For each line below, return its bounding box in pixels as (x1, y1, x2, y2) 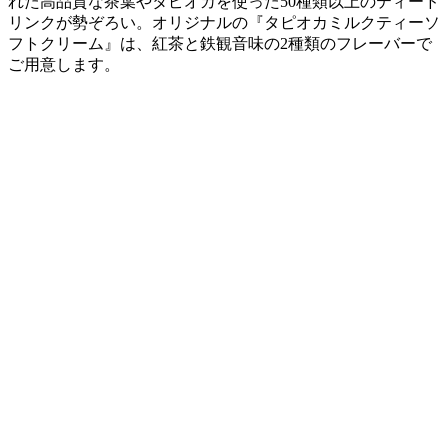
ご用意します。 (8, 56, 120, 74)
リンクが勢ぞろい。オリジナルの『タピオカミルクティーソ (8, 14, 440, 32)
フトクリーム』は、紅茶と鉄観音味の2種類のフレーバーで (8, 35, 432, 53)
